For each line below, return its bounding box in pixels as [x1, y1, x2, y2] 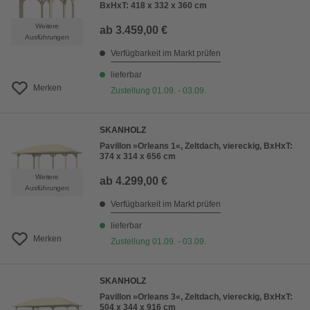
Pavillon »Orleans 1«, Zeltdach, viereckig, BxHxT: [100, 141, 293, 152]
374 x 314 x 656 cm [100, 152, 176, 162]
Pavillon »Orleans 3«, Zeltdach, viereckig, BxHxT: [100, 292, 293, 302]
